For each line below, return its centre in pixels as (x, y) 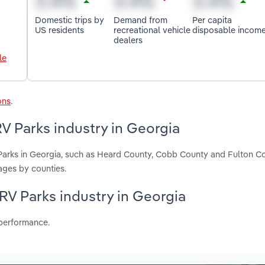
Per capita (212, 20)
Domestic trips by (70, 20)
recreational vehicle (152, 30)
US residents (60, 30)
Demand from (141, 20)
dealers (128, 40)
